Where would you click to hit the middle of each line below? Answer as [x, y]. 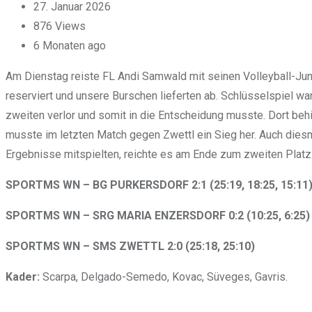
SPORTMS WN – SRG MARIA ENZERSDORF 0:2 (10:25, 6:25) [158, 215]
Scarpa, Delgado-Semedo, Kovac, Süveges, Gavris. [164, 276]
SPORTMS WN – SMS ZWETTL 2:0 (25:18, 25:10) [130, 246]
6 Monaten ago [70, 45]
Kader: [23, 276]
